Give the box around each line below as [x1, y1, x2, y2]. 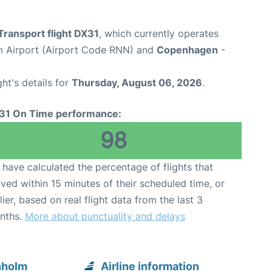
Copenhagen [157, 43, 218, 56]
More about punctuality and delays [24, 209, 185, 222]
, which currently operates [99, 27, 219, 39]
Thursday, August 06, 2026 [72, 76, 202, 89]
